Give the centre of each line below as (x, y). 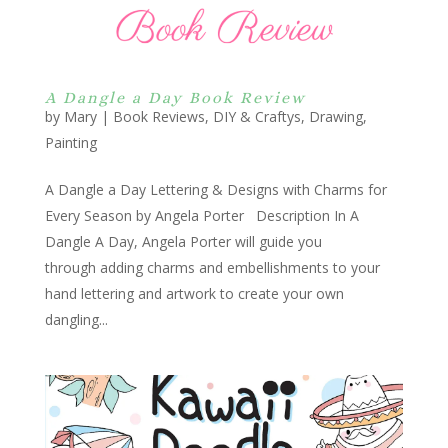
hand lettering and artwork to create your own (194, 294)
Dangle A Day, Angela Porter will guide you (183, 242)
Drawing (335, 117)
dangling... (76, 320)
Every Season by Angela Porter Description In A (201, 216)
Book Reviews (158, 117)
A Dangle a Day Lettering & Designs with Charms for (215, 190)
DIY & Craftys (256, 117)
